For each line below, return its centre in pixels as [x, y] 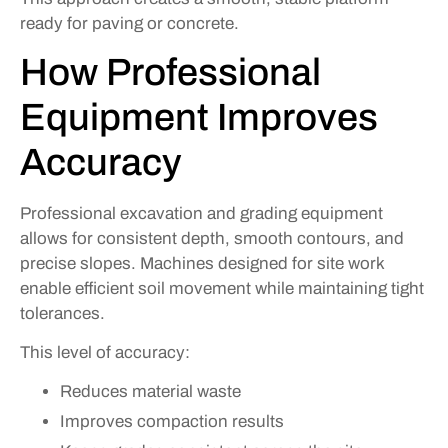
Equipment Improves [199, 117]
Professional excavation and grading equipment [201, 213]
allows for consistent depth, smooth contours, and [212, 238]
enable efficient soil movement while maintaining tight [222, 288]
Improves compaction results [172, 421]
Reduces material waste [150, 391]
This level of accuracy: [105, 352]
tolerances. [62, 313]
